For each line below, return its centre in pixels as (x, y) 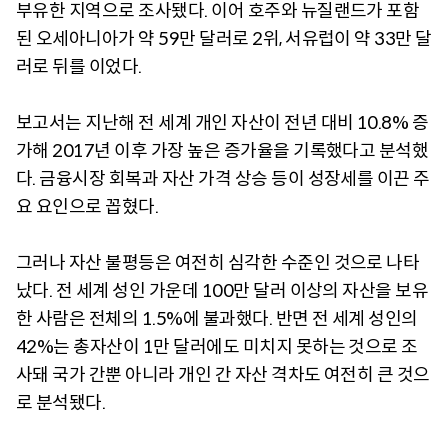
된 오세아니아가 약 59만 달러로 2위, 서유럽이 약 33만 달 (224, 38)
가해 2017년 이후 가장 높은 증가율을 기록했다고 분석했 (222, 150)
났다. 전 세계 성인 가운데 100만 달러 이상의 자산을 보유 (222, 290)
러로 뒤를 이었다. (79, 66)
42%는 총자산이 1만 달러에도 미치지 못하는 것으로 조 (217, 346)
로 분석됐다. (61, 402)
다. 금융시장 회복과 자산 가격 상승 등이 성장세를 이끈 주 (223, 178)
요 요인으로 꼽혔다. (87, 206)
